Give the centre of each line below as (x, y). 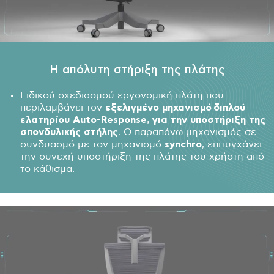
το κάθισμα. (48, 168)
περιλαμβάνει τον (63, 107)
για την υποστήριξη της (208, 120)
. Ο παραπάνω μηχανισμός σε (187, 132)
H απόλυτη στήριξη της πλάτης (137, 70)
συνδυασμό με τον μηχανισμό (93, 144)
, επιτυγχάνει (232, 144)
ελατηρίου (47, 120)
